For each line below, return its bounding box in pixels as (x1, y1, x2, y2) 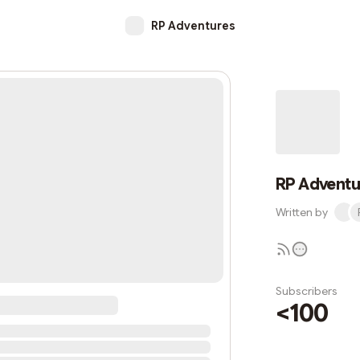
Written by (276, 205, 328, 219)
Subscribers (276, 284, 337, 298)
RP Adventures (150, 18, 235, 33)
